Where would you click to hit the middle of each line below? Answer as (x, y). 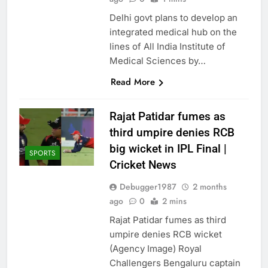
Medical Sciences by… (157, 61)
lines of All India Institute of (167, 47)
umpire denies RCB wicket (165, 234)
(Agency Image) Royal (155, 249)
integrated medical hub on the (173, 32)
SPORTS (42, 153)
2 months (209, 187)
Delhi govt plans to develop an (173, 18)
